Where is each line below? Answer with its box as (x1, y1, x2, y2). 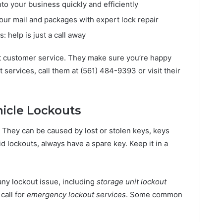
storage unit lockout (97, 176, 166, 186)
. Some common (126, 189, 182, 199)
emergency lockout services (27, 189, 126, 199)
